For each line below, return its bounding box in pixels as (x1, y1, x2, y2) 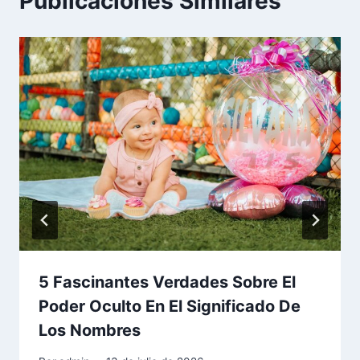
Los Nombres (39, 321, 141, 341)
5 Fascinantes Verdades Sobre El (39, 272, 296, 292)
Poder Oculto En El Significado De (39, 297, 301, 317)
